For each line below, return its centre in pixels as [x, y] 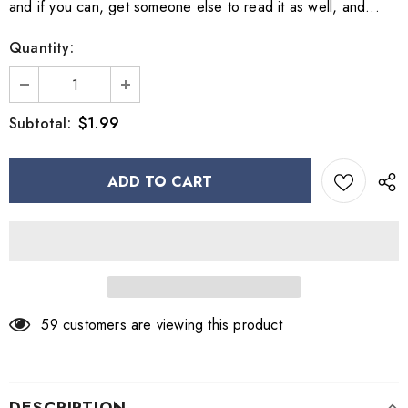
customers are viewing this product [173, 325]
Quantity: [41, 48]
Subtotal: [40, 123]
